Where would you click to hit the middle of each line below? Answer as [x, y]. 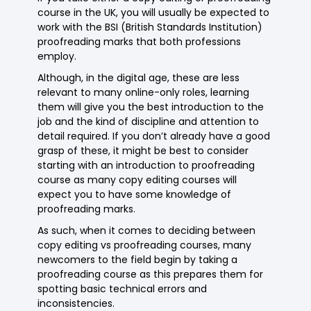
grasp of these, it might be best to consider [143, 151]
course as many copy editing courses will [137, 180]
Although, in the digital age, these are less [139, 78]
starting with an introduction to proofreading [146, 166]
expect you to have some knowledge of [135, 195]
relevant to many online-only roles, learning [144, 93]
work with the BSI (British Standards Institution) [150, 27]
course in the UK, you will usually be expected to [154, 13]
